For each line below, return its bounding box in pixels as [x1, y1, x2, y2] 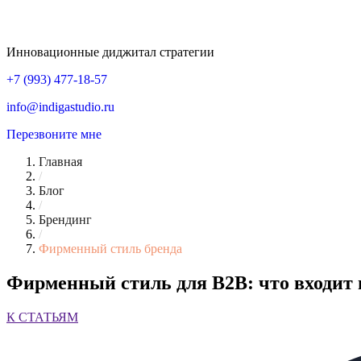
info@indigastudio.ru [6, 100, 114, 114]
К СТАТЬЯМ [6, 309, 78, 324]
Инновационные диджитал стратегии [6, 45, 214, 59]
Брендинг [39, 213, 92, 226]
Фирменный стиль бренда [39, 242, 182, 255]
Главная [39, 155, 82, 168]
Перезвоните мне [6, 127, 102, 141]
